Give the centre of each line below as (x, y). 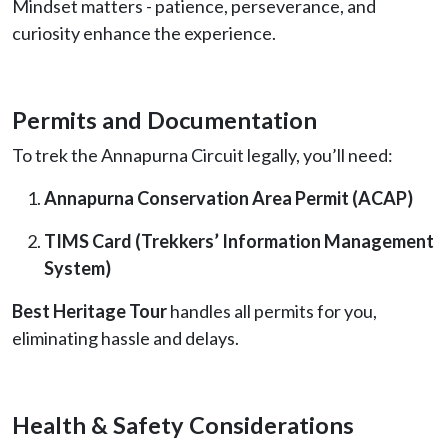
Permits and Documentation (164, 119)
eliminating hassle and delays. (125, 337)
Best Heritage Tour (89, 310)
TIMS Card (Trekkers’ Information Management (239, 240)
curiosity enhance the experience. (144, 32)
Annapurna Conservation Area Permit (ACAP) (228, 197)
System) (77, 267)
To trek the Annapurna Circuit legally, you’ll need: (202, 154)
